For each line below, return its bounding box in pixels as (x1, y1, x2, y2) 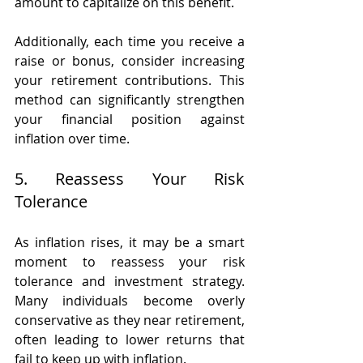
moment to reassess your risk (15, 252, 245, 271)
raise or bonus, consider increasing (15, 51, 245, 70)
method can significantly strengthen (15, 90, 245, 109)
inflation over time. (15, 129, 130, 147)
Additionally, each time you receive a (15, 32, 245, 50)
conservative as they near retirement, (15, 310, 245, 329)
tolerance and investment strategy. (15, 271, 245, 290)
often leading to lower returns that (15, 330, 245, 348)
